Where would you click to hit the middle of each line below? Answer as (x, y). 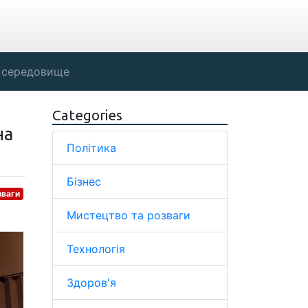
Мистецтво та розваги (129, 215)
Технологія (96, 249)
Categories (87, 115)
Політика (91, 148)
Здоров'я (91, 283)
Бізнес (84, 181)
